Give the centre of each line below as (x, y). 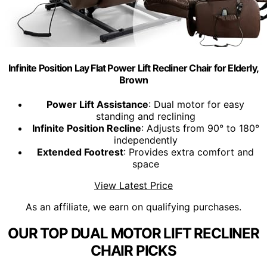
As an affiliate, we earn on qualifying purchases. (133, 207)
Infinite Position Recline (86, 128)
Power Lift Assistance (97, 105)
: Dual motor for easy (196, 105)
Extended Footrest (80, 152)
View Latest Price (133, 186)
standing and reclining (145, 117)
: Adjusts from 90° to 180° (200, 128)
